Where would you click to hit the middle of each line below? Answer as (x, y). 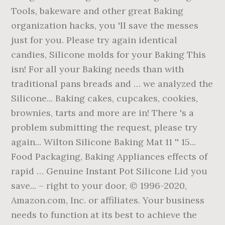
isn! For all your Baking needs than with (98, 69)
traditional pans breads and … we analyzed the (112, 84)
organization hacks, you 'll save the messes (105, 25)
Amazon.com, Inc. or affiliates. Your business (108, 200)
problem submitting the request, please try (104, 127)
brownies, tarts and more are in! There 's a (103, 113)
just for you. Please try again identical (94, 40)
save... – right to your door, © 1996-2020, (99, 186)
